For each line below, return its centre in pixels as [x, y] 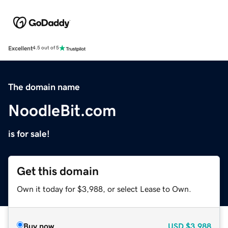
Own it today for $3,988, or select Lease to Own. [104, 189]
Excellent [20, 48]
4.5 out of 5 [46, 48]
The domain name [44, 87]
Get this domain [58, 171]
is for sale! [29, 134]
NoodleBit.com [62, 110]
